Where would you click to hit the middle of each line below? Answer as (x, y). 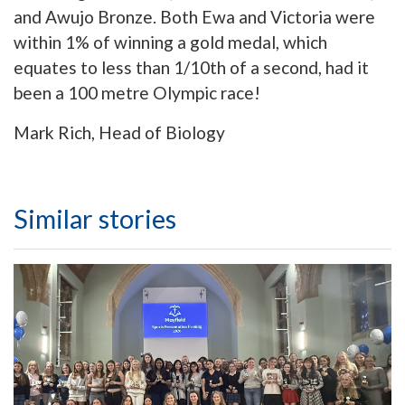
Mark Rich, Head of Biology (119, 132)
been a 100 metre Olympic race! (137, 92)
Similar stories (95, 218)
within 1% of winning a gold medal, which (170, 42)
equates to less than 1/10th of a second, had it (191, 67)
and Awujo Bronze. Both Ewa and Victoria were (194, 16)
